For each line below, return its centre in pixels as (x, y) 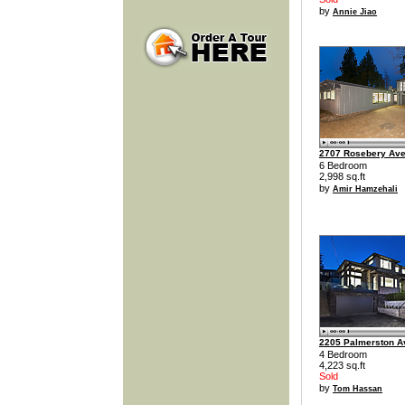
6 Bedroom (343, 166)
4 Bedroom (343, 354)
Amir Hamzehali (365, 189)
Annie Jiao (355, 11)
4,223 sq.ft (342, 365)
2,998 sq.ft (342, 177)
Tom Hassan (358, 388)
